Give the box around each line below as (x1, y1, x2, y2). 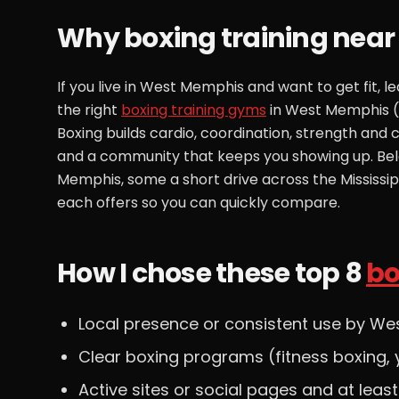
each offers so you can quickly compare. (57, 192, 340, 213)
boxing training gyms (121, 100, 266, 120)
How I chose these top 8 (57, 255, 366, 292)
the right (57, 100, 121, 120)
